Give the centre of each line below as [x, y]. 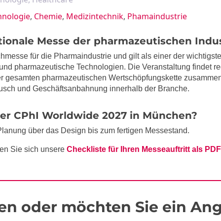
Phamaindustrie [157, 16]
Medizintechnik [95, 16]
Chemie [48, 16]
